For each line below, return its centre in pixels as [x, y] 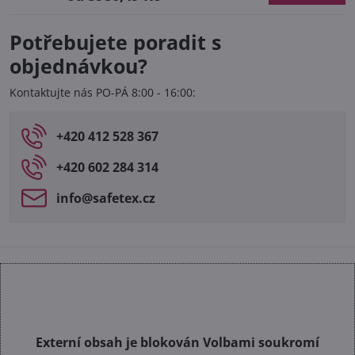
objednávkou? [78, 67]
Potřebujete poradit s [115, 43]
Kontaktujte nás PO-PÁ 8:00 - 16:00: [103, 93]
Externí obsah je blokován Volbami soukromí [177, 342]
